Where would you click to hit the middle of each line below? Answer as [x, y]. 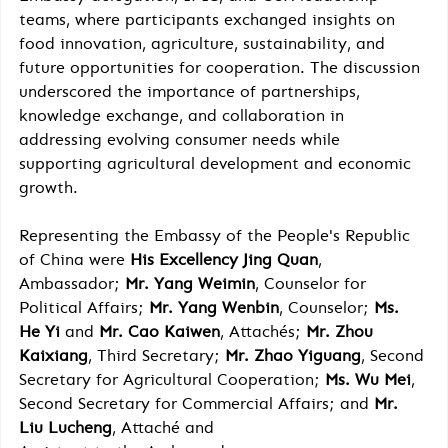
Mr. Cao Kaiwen [159, 331]
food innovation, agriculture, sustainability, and [204, 43]
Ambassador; [72, 283]
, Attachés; [263, 331]
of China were [74, 259]
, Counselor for [313, 283]
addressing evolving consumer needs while [182, 139]
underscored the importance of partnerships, [192, 91]
